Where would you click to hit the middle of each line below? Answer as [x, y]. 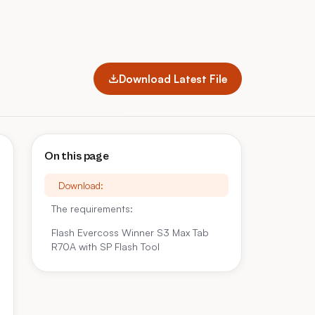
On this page [77, 156]
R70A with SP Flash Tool [105, 246]
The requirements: [92, 208]
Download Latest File [173, 78]
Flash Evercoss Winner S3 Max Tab [130, 232]
